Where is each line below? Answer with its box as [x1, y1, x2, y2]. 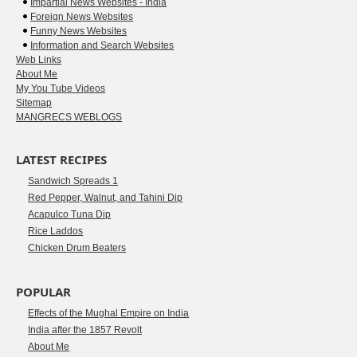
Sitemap [16, 97, 53, 108]
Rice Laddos [28, 226, 84, 237]
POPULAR [16, 284, 72, 300]
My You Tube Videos [16, 83, 106, 94]
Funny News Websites [30, 25, 127, 37]
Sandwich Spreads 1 [28, 175, 119, 186]
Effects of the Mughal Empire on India [28, 308, 190, 319]
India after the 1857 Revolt [28, 324, 143, 335]
